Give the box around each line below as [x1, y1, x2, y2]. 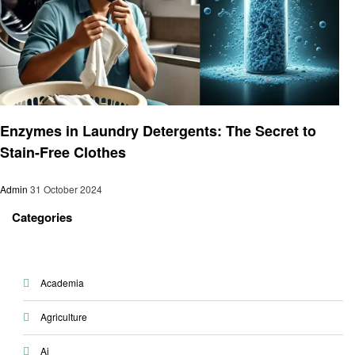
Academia [40, 276, 84, 290]
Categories [12, 208, 72, 226]
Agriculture [40, 310, 87, 324]
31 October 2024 [30, 181, 102, 196]
